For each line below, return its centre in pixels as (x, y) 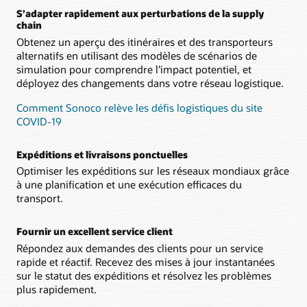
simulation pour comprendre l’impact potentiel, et (134, 69)
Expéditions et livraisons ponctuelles (102, 154)
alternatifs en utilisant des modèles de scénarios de (137, 55)
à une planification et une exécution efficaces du (129, 185)
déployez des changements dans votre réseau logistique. (150, 83)
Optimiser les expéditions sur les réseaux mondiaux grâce (153, 171)
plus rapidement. (57, 289)
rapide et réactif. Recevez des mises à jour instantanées (146, 261)
